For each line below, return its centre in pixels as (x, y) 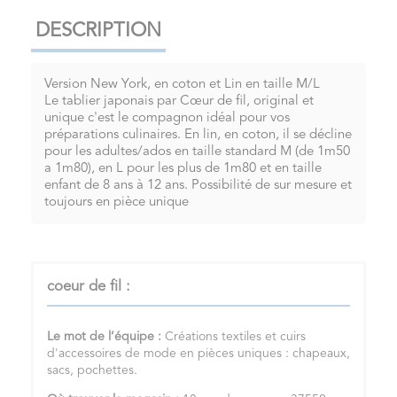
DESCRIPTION (98, 31)
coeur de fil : (89, 287)
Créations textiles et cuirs (235, 337)
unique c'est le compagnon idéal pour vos (167, 119)
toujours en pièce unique (117, 203)
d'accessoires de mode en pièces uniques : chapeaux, (198, 354)
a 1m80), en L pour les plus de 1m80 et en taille (183, 169)
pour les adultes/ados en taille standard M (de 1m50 (197, 152)
